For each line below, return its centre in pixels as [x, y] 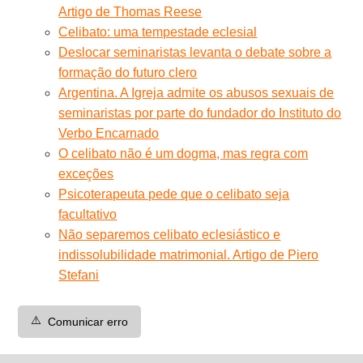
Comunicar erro [88, 321]
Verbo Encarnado [109, 133]
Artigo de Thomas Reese [130, 11]
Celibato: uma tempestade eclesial [158, 32]
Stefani [79, 275]
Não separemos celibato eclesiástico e [170, 234]
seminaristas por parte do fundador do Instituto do [200, 113]
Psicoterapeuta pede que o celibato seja [174, 194]
